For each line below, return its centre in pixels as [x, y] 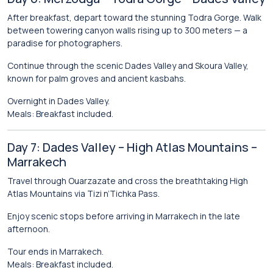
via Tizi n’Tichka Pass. [116, 193]
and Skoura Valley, [212, 66]
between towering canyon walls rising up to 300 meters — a [127, 30]
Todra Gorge [214, 17]
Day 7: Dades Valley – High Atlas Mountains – [132, 147]
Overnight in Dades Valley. [58, 101]
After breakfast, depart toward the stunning [97, 17]
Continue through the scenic [66, 66]
